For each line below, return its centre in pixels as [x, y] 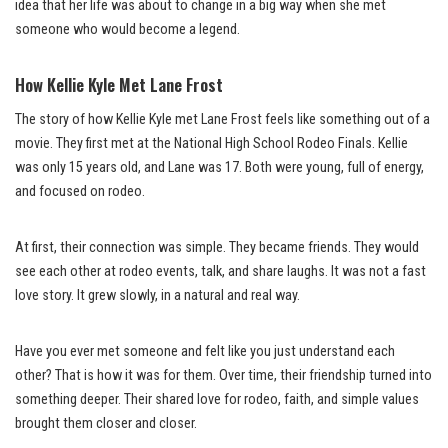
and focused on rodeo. [80, 191]
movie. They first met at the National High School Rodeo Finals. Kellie [211, 143]
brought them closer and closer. [106, 423]
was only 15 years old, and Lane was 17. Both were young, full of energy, [219, 167]
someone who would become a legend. [127, 29]
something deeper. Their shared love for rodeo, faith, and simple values [217, 399]
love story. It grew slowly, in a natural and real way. [157, 295]
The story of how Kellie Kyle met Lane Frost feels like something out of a [222, 119]
